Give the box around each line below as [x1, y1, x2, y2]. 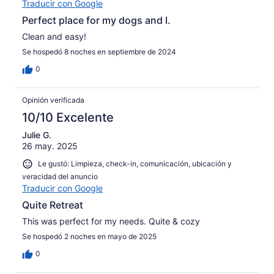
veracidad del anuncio [22, 171, 98, 181]
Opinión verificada [22, 95, 84, 105]
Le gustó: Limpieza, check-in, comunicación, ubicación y [38, 159, 232, 169]
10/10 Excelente [22, 110, 114, 125]
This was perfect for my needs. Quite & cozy [22, 215, 200, 226]
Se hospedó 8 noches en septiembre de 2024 [22, 47, 176, 57]
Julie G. [22, 130, 51, 141]
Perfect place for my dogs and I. [22, 14, 171, 27]
